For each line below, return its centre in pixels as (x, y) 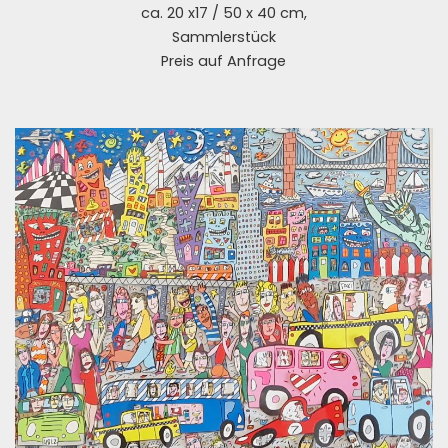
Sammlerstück (223, 37)
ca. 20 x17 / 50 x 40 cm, (223, 13)
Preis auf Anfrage (224, 61)
